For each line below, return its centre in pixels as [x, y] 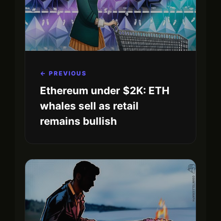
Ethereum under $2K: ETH [105, 90]
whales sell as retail [89, 106]
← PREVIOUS [63, 73]
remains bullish [78, 121]
